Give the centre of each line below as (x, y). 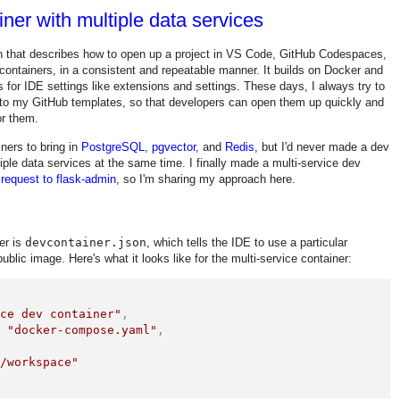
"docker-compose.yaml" (83, 330)
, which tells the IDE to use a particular (247, 242)
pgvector (174, 146)
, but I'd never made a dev (322, 146)
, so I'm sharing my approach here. (206, 179)
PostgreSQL (113, 146)
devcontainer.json (86, 242)
